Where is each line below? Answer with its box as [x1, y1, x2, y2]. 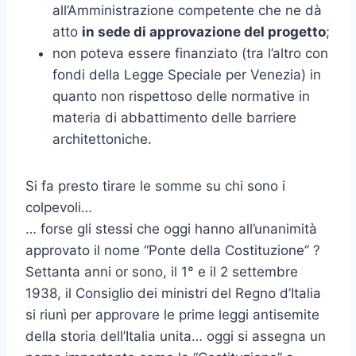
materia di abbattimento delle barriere [52, 109, 296, 126]
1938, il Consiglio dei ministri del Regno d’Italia [25, 284, 321, 301]
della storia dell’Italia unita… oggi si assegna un [25, 327, 326, 344]
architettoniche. [52, 130, 152, 147]
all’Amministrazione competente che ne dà [52, 2, 322, 18]
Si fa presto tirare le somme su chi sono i [25, 177, 285, 194]
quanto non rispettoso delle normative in [52, 87, 310, 104]
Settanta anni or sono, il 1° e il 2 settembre [25, 263, 298, 280]
